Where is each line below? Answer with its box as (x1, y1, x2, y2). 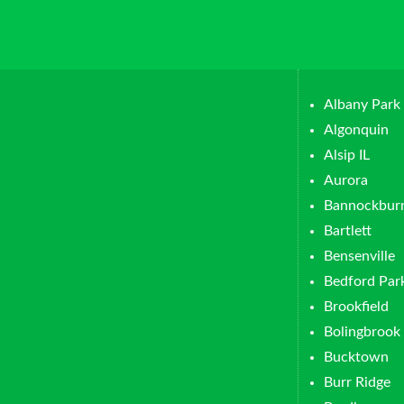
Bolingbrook (324, 325, 400, 339)
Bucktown (324, 350, 389, 364)
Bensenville (324, 249, 395, 263)
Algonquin (324, 123, 389, 137)
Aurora (324, 173, 368, 188)
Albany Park (324, 97, 400, 112)
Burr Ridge (324, 375, 390, 390)
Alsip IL (324, 148, 370, 162)
